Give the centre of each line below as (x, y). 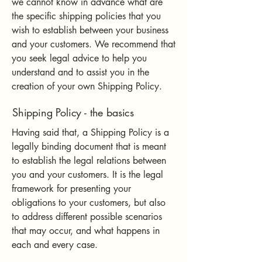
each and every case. (56, 245)
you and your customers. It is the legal (87, 175)
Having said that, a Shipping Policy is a (90, 132)
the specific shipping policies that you (86, 16)
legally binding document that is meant (89, 146)
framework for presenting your (71, 189)
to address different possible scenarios (87, 217)
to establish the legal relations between (89, 161)
